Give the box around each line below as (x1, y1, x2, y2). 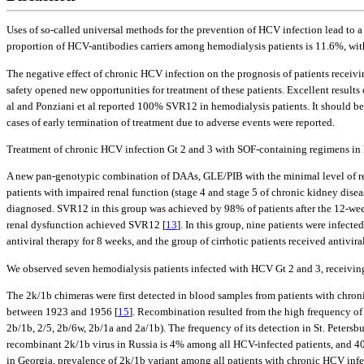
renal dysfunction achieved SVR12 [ (6, 219, 166, 232)
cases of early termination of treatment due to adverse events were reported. (6, 115, 335, 128)
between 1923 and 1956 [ (6, 305, 118, 318)
